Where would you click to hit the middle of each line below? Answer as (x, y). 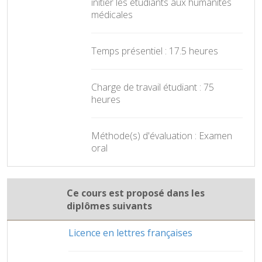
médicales (112, 14)
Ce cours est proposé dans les (136, 193)
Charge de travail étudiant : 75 (153, 87)
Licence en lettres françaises (130, 232)
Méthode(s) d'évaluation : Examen (162, 135)
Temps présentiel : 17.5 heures (155, 51)
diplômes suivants (109, 206)
